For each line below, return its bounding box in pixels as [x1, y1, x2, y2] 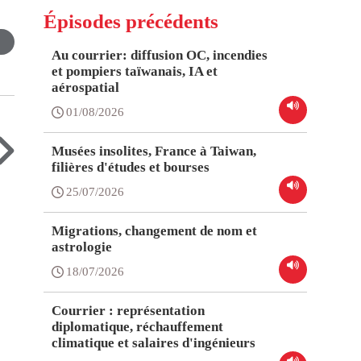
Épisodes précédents [44, 10, 219, 33]
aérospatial [52, 80, 120, 96]
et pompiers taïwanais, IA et [52, 64, 218, 80]
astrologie [52, 239, 113, 255]
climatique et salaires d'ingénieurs [52, 335, 256, 351]
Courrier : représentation [52, 303, 205, 319]
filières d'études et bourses [52, 160, 210, 176]
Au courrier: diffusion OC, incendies [52, 48, 268, 64]
